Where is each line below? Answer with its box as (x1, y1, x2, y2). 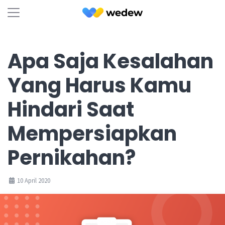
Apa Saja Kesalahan (8, 47, 213, 75)
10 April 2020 (16, 176, 50, 184)
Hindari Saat (8, 95, 134, 124)
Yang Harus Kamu (8, 71, 191, 99)
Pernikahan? (8, 144, 136, 172)
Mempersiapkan (8, 120, 177, 148)
